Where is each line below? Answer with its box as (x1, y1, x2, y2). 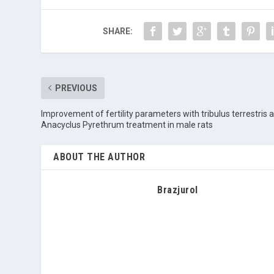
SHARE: (102, 26, 133, 36)
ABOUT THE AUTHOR (53, 150, 146, 163)
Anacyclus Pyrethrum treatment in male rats (41, 119, 213, 130)
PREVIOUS (55, 83, 98, 93)
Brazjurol (157, 183, 198, 196)
